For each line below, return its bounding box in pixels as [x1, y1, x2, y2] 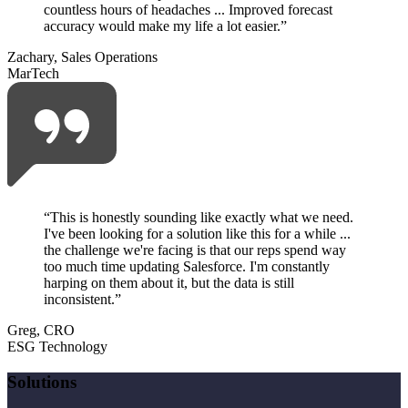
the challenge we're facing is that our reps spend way [44, 242, 346, 259]
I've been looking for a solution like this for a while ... [44, 226, 351, 242]
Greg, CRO [7, 322, 75, 339]
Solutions [7, 372, 76, 393]
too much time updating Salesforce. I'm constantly [44, 259, 330, 275]
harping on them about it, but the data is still [44, 275, 294, 291]
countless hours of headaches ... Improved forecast [44, 2, 332, 18]
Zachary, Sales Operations [7, 49, 158, 66]
